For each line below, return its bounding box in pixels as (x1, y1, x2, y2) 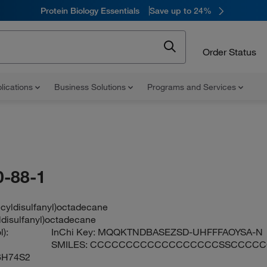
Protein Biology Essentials (40, 5, 139, 16)
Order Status (203, 45, 256, 58)
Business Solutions (54, 82, 128, 92)
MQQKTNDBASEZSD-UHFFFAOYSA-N (98, 226, 263, 238)
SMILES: (51, 238, 91, 250)
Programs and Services (147, 82, 238, 92)
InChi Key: (51, 226, 98, 238)
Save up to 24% (149, 5, 212, 16)
